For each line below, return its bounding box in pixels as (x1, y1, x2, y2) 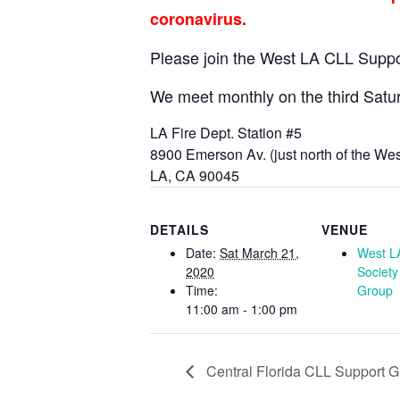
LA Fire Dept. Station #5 (150, 121, 302, 143)
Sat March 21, (220, 243, 299, 262)
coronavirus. (150, 6, 246, 30)
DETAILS (150, 220, 209, 238)
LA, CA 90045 (150, 164, 239, 186)
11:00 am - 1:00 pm (186, 299, 297, 318)
